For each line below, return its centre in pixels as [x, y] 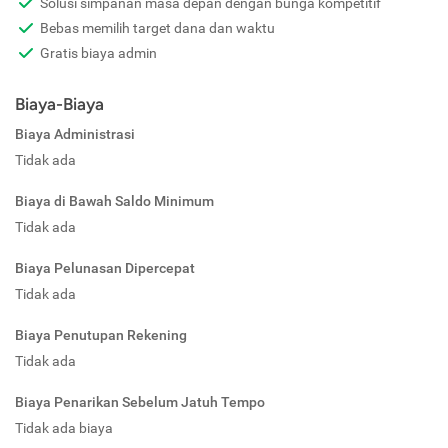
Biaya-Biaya [59, 104]
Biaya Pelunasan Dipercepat [105, 268]
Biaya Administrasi [75, 134]
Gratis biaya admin [98, 53]
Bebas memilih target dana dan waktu [157, 28]
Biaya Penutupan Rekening [101, 335]
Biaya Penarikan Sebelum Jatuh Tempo [140, 402]
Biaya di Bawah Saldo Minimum [114, 201]
